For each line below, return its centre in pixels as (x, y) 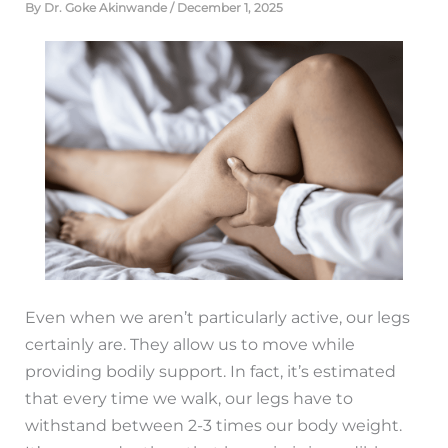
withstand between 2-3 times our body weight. (214, 425)
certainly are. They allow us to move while (190, 344)
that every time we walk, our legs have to (189, 398)
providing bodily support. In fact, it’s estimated (211, 371)
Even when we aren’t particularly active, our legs (218, 317)
